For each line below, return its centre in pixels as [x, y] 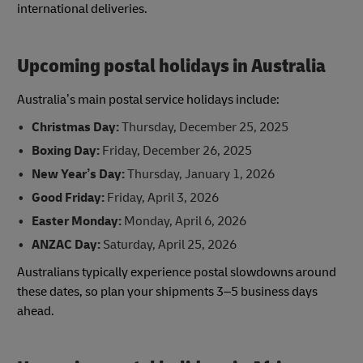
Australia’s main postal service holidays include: [148, 100]
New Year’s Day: [79, 175]
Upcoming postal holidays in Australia [171, 66]
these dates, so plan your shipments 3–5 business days [167, 292]
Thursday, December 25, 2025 [205, 128]
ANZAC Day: [66, 245]
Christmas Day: [76, 128]
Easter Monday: [77, 222]
